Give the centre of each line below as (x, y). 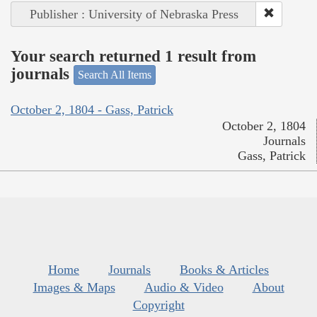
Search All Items (115, 75)
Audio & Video (184, 287)
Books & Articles (224, 269)
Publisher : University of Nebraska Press (134, 15)
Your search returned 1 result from (133, 56)
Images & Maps (74, 287)
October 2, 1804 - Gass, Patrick (92, 109)
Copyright (158, 305)
